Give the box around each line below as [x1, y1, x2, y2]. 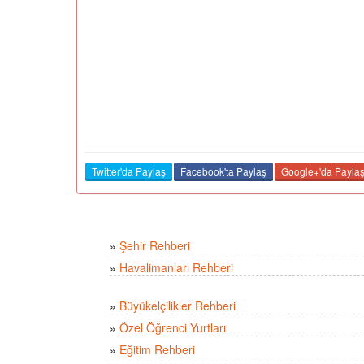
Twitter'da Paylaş [92, 164, 166, 179]
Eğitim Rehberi [119, 341, 195, 358]
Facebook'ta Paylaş [180, 164, 266, 179]
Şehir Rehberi [119, 237, 190, 254]
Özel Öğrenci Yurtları [119, 319, 226, 336]
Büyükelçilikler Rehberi [119, 297, 236, 314]
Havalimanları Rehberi [119, 259, 233, 276]
